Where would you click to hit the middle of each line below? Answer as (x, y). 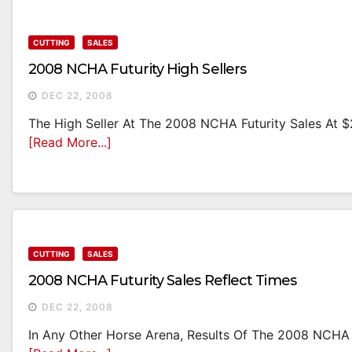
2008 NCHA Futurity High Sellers (137, 70)
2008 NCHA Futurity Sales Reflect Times (162, 281)
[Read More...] (70, 143)
